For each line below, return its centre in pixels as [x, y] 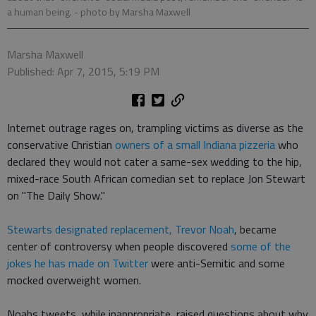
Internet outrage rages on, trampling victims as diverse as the [155, 128]
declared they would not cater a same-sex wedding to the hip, [154, 162]
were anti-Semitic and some [217, 263]
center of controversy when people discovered [119, 247]
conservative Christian [61, 145]
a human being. [41, 12]
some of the [261, 247]
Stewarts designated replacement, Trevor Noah [121, 230]
